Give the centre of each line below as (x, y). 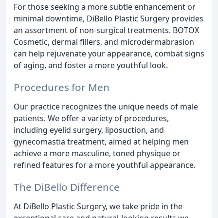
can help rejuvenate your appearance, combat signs (109, 53)
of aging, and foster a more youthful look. (91, 65)
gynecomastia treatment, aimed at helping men (101, 141)
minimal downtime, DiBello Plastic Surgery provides (109, 18)
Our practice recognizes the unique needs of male (106, 106)
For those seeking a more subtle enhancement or (105, 7)
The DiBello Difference (67, 187)
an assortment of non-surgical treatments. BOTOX (106, 30)
